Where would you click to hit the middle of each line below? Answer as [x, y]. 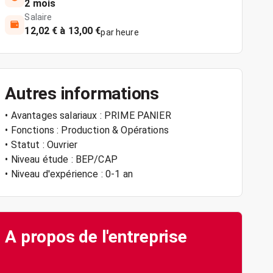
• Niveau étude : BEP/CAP [61, 159]
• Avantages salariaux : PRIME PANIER [88, 115]
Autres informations [82, 94]
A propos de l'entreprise [96, 237]
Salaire [38, 17]
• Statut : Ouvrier [41, 145]
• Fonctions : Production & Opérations [87, 130]
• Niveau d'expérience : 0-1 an [69, 174]
